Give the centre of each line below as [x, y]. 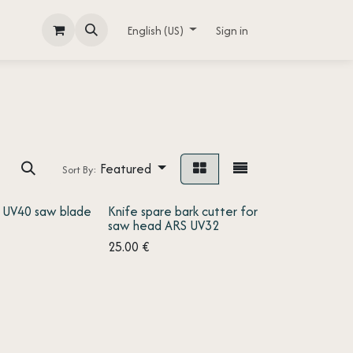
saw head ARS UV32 [163, 225]
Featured [125, 169]
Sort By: [79, 170]
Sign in [232, 30]
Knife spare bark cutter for [182, 211]
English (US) [156, 30]
